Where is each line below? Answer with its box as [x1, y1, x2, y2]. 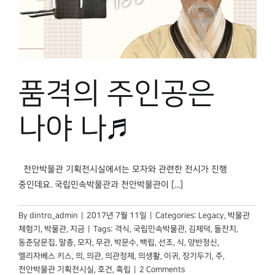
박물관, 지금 [44, 225, 85, 234]
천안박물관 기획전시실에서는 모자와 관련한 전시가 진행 [18, 165, 227, 175]
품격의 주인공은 [18, 78, 215, 110]
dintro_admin [29, 211, 78, 220]
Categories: [155, 211, 198, 220]
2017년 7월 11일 [87, 211, 147, 220]
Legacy [198, 211, 224, 220]
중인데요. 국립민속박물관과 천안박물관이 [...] [18, 180, 183, 190]
